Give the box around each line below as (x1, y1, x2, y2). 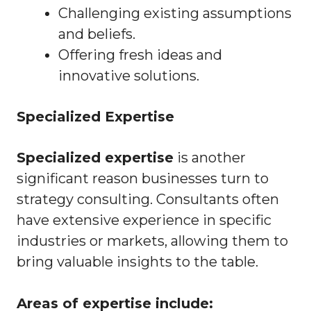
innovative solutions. (58, 67, 199, 85)
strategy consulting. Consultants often (17, 191, 279, 208)
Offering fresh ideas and (58, 47, 222, 64)
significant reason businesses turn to (17, 170, 269, 187)
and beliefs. (58, 26, 135, 43)
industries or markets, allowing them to (17, 233, 288, 250)
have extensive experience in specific (17, 212, 271, 229)
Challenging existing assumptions (58, 5, 292, 22)
